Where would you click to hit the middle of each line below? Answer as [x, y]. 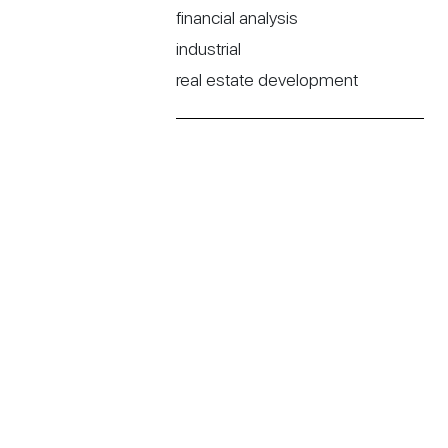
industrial [208, 49]
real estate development [267, 80]
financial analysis [237, 18]
